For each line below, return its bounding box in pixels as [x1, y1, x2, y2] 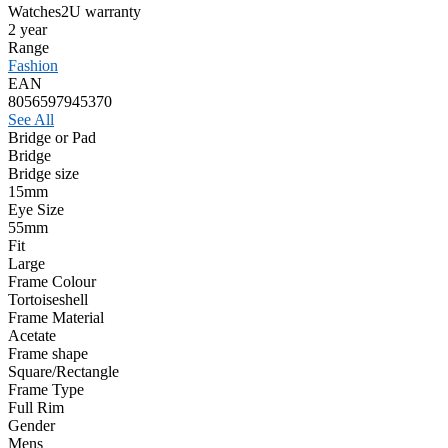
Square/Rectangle [8, 362, 119, 380]
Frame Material [8, 308, 104, 326]
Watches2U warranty [8, 2, 141, 20]
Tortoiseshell [8, 290, 88, 308]
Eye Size [8, 200, 64, 218]
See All [8, 110, 54, 128]
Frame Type [8, 380, 84, 398]
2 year [8, 20, 47, 38]
